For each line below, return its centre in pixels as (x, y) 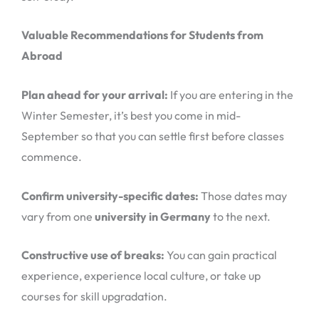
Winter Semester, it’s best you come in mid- (131, 115)
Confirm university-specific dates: (110, 195)
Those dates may (243, 195)
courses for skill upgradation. (94, 297)
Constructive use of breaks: (94, 255)
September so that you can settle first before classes (153, 136)
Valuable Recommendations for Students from (142, 35)
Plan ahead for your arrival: (95, 94)
